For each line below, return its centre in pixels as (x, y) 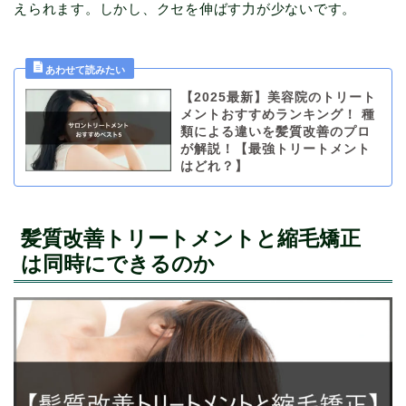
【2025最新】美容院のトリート (278, 98)
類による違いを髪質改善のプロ (275, 132)
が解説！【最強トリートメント (275, 150)
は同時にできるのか (118, 264)
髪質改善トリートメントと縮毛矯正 (191, 239)
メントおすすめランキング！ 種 (277, 115)
